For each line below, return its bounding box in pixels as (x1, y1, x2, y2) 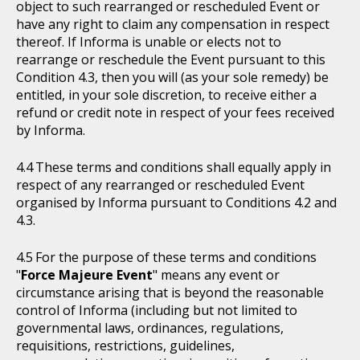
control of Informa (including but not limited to (16, 301, 297, 319)
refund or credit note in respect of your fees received (16, 104, 334, 121)
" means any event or (153, 266, 280, 284)
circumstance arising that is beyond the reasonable (16, 284, 324, 301)
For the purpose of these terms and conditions (35, 248, 317, 266)
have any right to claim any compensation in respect (16, 15, 329, 33)
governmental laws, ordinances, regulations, (16, 319, 284, 337)
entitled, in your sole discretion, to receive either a (16, 86, 317, 104)
